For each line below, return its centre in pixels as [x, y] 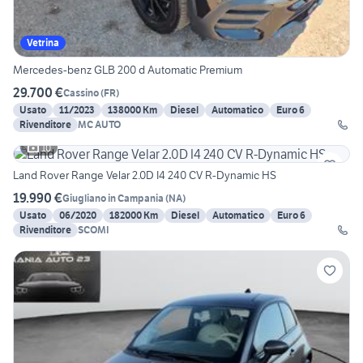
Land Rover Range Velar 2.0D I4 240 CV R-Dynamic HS [145, 175]
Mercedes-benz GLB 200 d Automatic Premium [128, 70]
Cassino [81, 92]
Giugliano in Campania [113, 198]
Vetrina [43, 43]
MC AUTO [99, 125]
